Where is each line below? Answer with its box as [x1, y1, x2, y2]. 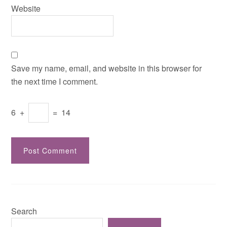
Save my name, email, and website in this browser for [11, 62, 202, 74]
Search [11, 205, 37, 217]
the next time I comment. [11, 75, 98, 87]
